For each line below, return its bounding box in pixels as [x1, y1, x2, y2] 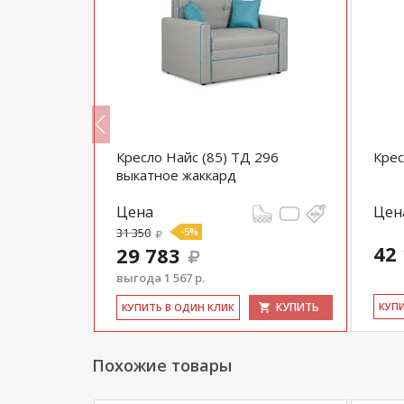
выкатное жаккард [116, 166, 236, 184]
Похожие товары [92, 354, 232, 376]
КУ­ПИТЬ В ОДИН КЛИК [122, 300, 234, 314]
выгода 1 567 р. [116, 270, 205, 286]
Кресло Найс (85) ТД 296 [116, 148, 279, 166]
